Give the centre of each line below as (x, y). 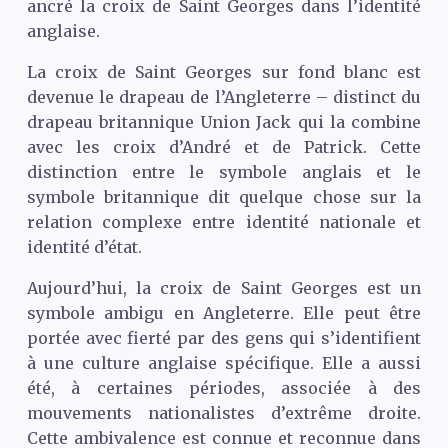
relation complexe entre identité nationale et (224, 222)
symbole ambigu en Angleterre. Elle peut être (224, 313)
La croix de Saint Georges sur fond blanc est (224, 72)
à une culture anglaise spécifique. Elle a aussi (224, 363)
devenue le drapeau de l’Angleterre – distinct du (224, 97)
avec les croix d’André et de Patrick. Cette (224, 147)
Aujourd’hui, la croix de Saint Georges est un (224, 288)
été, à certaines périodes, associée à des (224, 388)
